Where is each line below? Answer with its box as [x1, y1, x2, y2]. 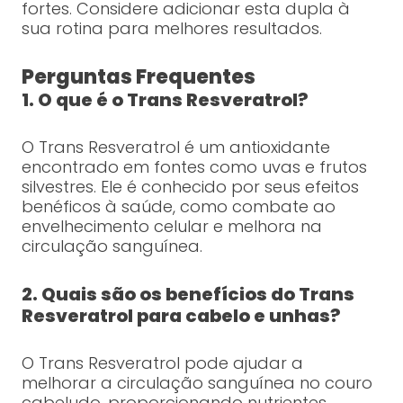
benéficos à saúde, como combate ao [21, 195, 336, 219]
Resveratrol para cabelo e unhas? [21, 303, 341, 329]
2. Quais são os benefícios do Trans [21, 282, 354, 308]
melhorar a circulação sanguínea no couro [21, 372, 372, 395]
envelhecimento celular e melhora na [21, 215, 322, 238]
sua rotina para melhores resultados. [21, 17, 322, 40]
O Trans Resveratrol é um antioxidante [21, 136, 330, 159]
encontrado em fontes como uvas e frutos [21, 156, 367, 179]
